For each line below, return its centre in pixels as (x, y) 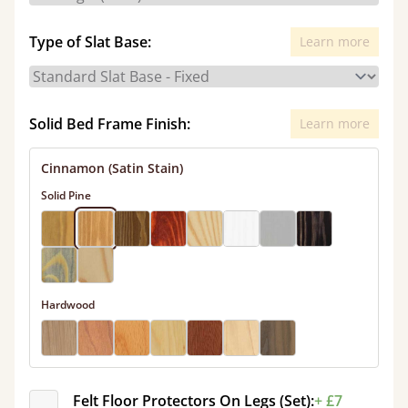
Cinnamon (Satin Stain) (112, 168)
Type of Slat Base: (90, 42)
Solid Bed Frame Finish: (110, 124)
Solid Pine (66, 195)
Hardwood (68, 305)
